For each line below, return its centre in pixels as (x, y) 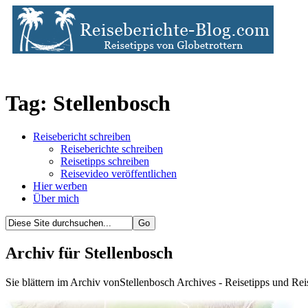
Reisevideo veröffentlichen (119, 174)
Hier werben (60, 186)
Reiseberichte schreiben (112, 149)
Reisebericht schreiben (82, 137)
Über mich (56, 199)
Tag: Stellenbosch (88, 103)
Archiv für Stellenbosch (89, 253)
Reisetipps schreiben (105, 162)
